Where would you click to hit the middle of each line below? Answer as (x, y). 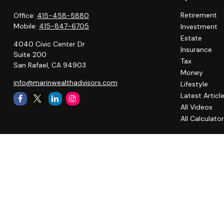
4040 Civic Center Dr (49, 44)
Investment (199, 26)
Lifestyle (194, 84)
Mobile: (26, 26)
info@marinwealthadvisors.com (65, 82)
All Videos (197, 107)
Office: (25, 15)
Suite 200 (30, 54)
